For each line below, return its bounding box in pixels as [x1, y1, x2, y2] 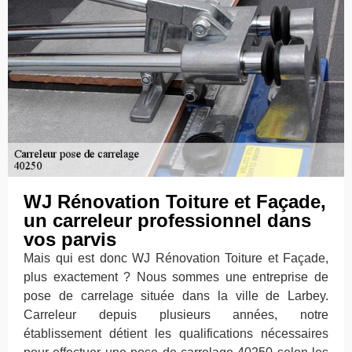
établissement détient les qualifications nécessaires [24, 326, 328, 340]
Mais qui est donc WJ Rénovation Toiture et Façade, [24, 251, 328, 265]
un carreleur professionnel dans [24, 209, 311, 231]
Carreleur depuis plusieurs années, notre [24, 307, 328, 321]
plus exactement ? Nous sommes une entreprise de [24, 269, 328, 284]
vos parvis [24, 228, 116, 250]
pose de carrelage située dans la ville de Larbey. [24, 288, 328, 302]
